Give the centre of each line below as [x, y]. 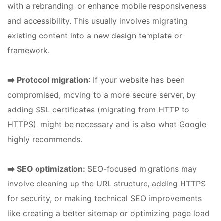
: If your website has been [136, 80]
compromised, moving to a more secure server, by [102, 94]
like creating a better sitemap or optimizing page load [109, 213]
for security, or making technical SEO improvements [105, 198]
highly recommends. [45, 139]
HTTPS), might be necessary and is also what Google [107, 124]
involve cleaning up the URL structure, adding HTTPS [107, 183]
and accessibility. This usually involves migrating [98, 20]
